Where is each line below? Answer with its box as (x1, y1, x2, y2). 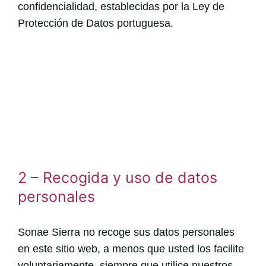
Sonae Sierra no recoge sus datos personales (17, 226, 235, 238)
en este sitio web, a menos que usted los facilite (17, 242, 244, 255)
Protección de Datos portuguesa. (17, 17, 173, 29)
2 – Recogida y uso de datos (17, 168, 217, 186)
